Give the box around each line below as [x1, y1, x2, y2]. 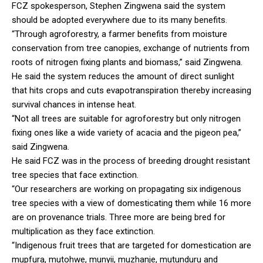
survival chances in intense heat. [12, 99, 136, 110]
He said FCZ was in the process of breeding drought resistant [12, 155, 250, 166]
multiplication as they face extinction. [12, 225, 155, 237]
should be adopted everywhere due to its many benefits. [12, 14, 227, 25]
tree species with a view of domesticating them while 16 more [12, 197, 251, 208]
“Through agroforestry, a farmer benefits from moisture [12, 28, 227, 39]
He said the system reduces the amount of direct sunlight [12, 70, 234, 82]
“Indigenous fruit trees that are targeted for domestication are [12, 240, 251, 251]
